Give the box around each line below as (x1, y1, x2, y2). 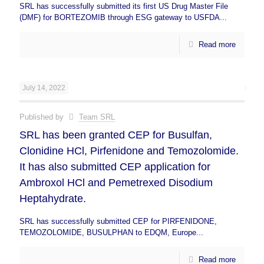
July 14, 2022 (22, 84, 65, 92)
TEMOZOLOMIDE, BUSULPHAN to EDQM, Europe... (19, 228, 203, 237)
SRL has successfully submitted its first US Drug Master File (19, 2, 228, 11)
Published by (19, 113, 66, 121)
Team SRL (79, 113, 115, 121)
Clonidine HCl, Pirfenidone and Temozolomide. (19, 145, 239, 157)
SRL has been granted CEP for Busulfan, (19, 129, 212, 141)
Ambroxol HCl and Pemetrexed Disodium (19, 177, 213, 189)
